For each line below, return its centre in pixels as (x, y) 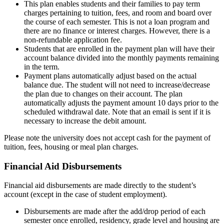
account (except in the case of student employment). (85, 194)
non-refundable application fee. (73, 40)
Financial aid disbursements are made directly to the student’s (100, 185)
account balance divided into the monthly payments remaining (121, 58)
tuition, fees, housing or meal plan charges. (71, 147)
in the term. (42, 67)
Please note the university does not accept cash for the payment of (107, 138)
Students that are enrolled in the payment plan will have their (119, 49)
